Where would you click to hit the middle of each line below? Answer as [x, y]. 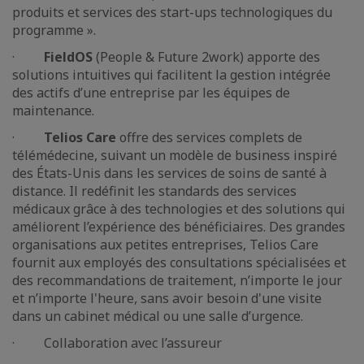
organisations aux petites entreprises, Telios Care [165, 245]
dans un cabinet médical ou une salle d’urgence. [158, 316]
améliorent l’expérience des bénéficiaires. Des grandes [179, 227]
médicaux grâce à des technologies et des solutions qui [179, 209]
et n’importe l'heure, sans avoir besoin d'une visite [167, 298]
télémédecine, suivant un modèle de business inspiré [175, 155]
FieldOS [68, 57]
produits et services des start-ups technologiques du [172, 12]
